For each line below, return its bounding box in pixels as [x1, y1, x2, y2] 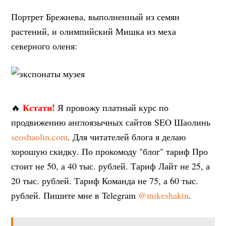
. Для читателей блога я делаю [68, 131, 186, 143]
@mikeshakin [138, 189, 189, 202]
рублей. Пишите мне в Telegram [11, 189, 139, 202]
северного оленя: [11, 40, 78, 52]
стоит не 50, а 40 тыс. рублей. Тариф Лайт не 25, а [11, 160, 210, 173]
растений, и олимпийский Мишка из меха [11, 25, 177, 38]
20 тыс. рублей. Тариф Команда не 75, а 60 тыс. [11, 175, 199, 187]
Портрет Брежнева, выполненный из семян [11, 11, 180, 23]
